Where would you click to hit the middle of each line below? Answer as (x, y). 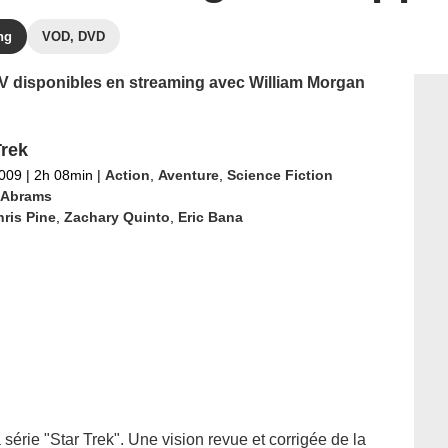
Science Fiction (279, 175)
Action (127, 175)
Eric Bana (210, 217)
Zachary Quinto (116, 217)
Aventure (188, 175)
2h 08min (63, 175)
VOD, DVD (73, 36)
